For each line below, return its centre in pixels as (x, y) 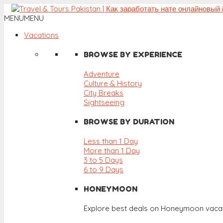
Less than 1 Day (111, 141)
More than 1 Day (112, 150)
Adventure (102, 74)
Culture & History (113, 83)
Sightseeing (104, 102)
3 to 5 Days (103, 160)
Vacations (41, 35)
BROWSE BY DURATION (129, 121)
